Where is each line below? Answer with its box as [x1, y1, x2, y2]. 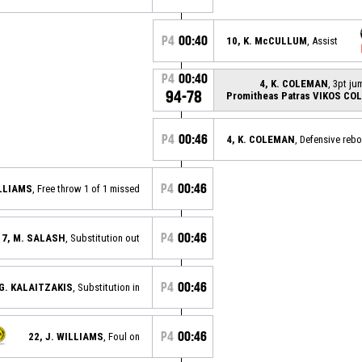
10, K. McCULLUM [226, 34, 307, 47]
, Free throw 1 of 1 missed [32, 182, 140, 195]
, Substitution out [65, 231, 140, 244]
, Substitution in [73, 280, 140, 293]
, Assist [307, 34, 338, 47]
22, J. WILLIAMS [28, 330, 103, 343]
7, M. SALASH [2, 231, 65, 244]
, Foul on [103, 330, 140, 343]
